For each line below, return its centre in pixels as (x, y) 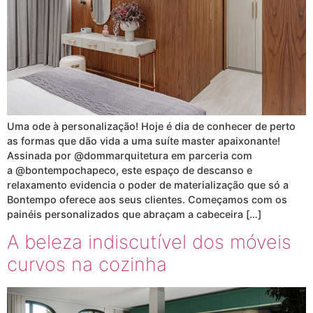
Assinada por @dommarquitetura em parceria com (130, 155)
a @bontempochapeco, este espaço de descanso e (130, 170)
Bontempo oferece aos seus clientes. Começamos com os (147, 199)
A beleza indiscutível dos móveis (149, 242)
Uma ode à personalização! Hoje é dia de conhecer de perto (151, 126)
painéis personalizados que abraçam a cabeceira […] (134, 214)
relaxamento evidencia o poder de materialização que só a (148, 184)
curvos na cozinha (87, 264)
